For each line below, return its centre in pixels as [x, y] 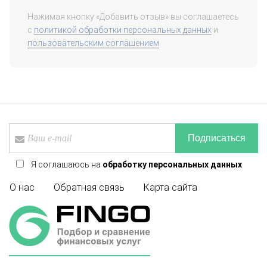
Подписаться [216, 138]
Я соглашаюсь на [67, 164]
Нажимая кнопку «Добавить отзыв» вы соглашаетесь [133, 17]
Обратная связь [89, 188]
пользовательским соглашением [93, 43]
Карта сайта [170, 188]
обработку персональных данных [172, 164]
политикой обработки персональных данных [123, 30]
